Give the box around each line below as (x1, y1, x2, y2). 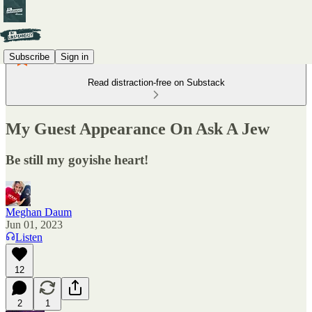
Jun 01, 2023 (6, 218, 63, 231)
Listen (15, 231, 42, 243)
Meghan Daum (6, 205, 72, 218)
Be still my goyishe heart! (6, 152, 148, 167)
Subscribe (9, 51, 49, 62)
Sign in (61, 51, 88, 62)
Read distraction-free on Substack (87, 77, 225, 88)
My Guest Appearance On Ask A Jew (6, 119, 270, 138)
